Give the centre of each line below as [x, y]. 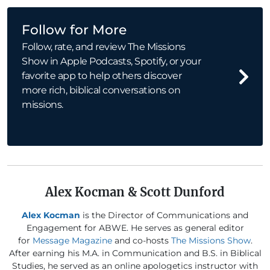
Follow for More [74, 30]
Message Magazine [72, 241]
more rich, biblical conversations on [101, 90]
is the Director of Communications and [164, 215]
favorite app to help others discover [102, 76]
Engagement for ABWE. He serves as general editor [135, 228]
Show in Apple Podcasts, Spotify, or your [111, 61]
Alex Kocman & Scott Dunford [135, 192]
